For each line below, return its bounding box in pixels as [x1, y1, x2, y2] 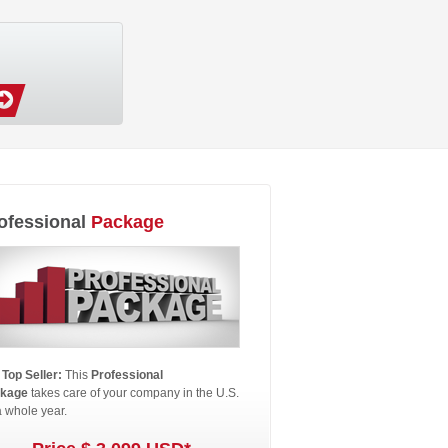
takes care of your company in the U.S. [28, 386, 239, 400]
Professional [91, 368, 163, 382]
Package [91, 212, 164, 232]
